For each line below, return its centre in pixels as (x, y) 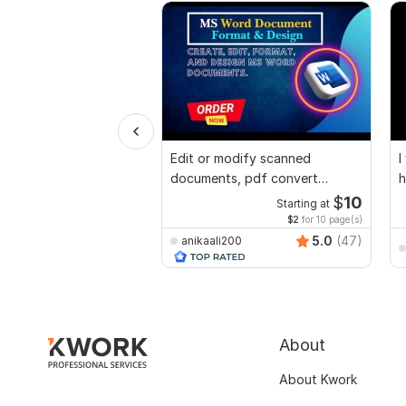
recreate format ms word (246, 198)
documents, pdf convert (244, 179)
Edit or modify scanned (241, 159)
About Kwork (318, 380)
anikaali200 (212, 240)
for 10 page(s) (331, 220)
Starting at (303, 204)
